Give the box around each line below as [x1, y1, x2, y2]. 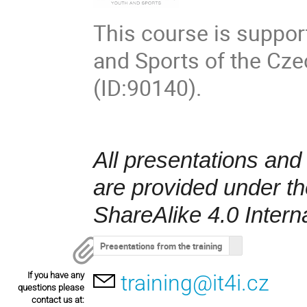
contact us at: [32, 295, 84, 306]
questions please [18, 282, 84, 293]
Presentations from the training [100, 239, 223, 252]
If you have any [27, 270, 84, 281]
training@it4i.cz [121, 270, 270, 297]
